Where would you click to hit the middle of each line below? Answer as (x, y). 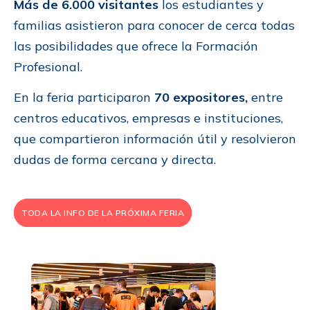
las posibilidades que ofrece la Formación (136, 46)
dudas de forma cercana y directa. (115, 160)
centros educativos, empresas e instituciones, (148, 118)
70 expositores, (203, 98)
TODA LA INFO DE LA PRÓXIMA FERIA (103, 213)
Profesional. (48, 67)
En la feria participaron (84, 98)
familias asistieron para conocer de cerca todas (154, 26)
